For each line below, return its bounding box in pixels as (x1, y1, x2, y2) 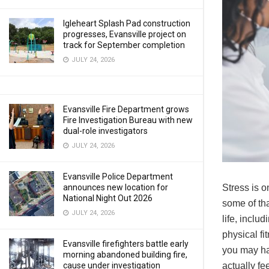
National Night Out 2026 (63, 193, 153, 203)
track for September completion (63, 40, 185, 50)
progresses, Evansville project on (63, 29, 186, 39)
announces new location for (63, 183, 168, 192)
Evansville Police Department (63, 172, 173, 181)
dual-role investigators (63, 126, 148, 136)
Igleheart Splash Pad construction (63, 19, 190, 28)
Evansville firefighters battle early (63, 239, 189, 249)
